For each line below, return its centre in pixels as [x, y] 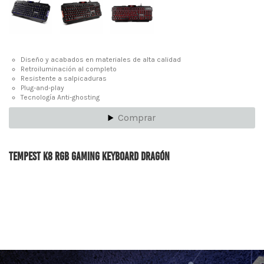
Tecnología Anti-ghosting [60, 97]
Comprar [137, 118]
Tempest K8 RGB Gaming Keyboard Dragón [89, 156]
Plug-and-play [42, 88]
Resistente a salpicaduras [64, 78]
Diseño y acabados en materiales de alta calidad [101, 59]
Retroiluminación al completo [69, 69]
